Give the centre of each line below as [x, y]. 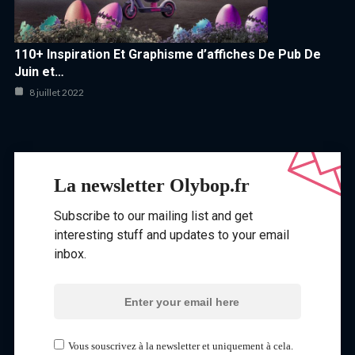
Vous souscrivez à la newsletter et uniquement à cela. [181, 346]
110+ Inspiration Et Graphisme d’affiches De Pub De [168, 55]
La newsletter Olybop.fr [152, 186]
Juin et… [39, 72]
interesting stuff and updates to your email [172, 235]
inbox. [70, 254]
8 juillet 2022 [56, 93]
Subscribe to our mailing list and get [153, 216]
